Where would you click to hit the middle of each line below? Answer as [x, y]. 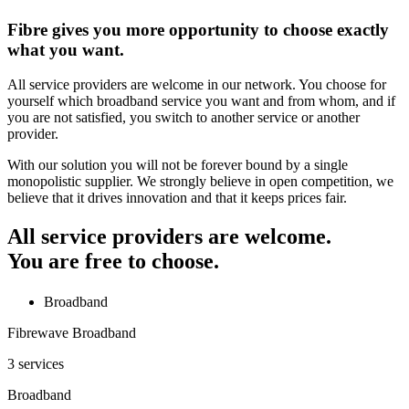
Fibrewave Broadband [72, 332]
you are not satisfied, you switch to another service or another [184, 118]
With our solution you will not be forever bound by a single [178, 165]
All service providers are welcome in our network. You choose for [197, 85]
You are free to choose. [113, 262]
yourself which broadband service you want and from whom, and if [201, 101]
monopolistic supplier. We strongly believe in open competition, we [200, 182]
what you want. [66, 49]
